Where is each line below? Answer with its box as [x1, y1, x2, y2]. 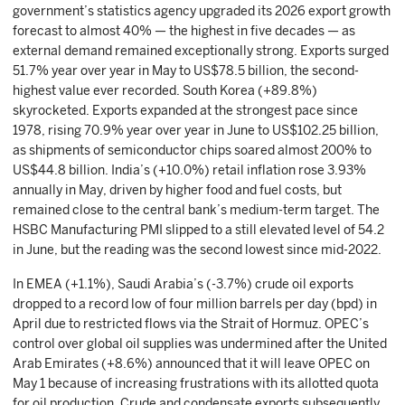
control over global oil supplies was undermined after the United [13, 336, 387, 351]
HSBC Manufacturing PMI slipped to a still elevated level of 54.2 [13, 222, 384, 237]
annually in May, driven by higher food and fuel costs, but [13, 183, 342, 197]
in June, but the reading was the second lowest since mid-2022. [13, 242, 381, 257]
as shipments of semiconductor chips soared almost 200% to [13, 143, 372, 157]
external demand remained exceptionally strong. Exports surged [13, 43, 389, 58]
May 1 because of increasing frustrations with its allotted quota [13, 376, 379, 391]
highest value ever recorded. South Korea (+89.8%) [13, 83, 317, 98]
